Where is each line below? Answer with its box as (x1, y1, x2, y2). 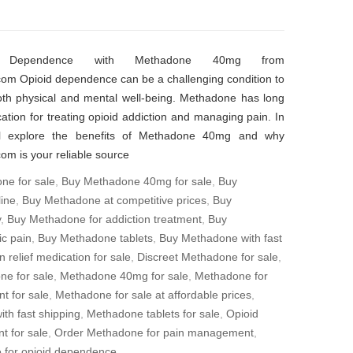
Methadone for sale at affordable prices (55, 288, 251, 301)
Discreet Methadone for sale (137, 251, 278, 263)
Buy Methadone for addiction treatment (7, 213, 202, 225)
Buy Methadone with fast (159, 232, 282, 244)
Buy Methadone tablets (38, 232, 153, 244)
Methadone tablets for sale (87, 307, 220, 320)
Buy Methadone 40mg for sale (61, 175, 212, 188)
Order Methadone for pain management (54, 326, 254, 339)
